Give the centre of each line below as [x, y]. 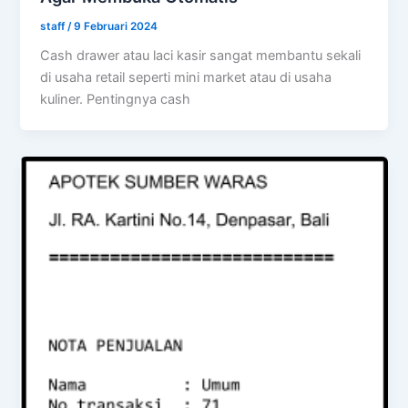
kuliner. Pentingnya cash [116, 100]
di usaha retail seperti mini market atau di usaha [186, 78]
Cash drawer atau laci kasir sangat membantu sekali [201, 56]
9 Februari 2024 [116, 26]
